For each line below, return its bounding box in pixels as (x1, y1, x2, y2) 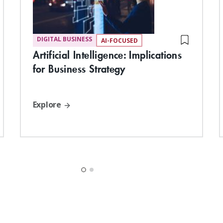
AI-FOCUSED (101, 36, 138, 45)
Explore (32, 99, 63, 111)
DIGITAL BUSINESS (36, 35, 93, 44)
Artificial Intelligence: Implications (32, 47, 182, 62)
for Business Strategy (32, 61, 125, 76)
